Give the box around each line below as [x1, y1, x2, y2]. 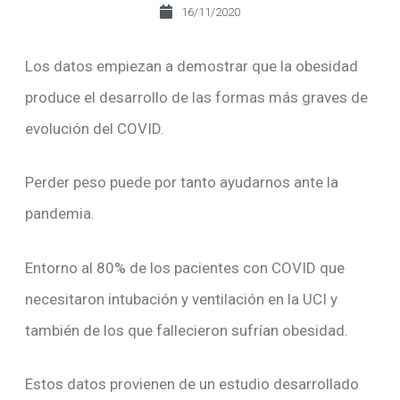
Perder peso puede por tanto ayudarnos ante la [24, 173, 338, 192]
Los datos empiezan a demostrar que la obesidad [24, 56, 358, 75]
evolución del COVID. [24, 119, 164, 137]
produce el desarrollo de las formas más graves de [24, 87, 368, 106]
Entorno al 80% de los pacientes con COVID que [24, 258, 345, 277]
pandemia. [24, 204, 95, 223]
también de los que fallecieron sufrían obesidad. [24, 321, 348, 339]
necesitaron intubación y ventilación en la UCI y [24, 289, 337, 308]
